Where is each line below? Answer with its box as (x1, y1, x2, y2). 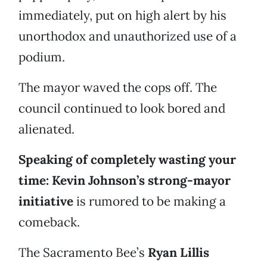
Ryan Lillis (148, 244, 209, 261)
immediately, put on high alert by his (18, 7, 226, 24)
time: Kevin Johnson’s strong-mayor (18, 172, 231, 189)
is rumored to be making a (73, 193, 226, 210)
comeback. (18, 214, 80, 231)
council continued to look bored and (18, 100, 225, 117)
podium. (18, 49, 65, 66)
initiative (18, 193, 73, 210)
